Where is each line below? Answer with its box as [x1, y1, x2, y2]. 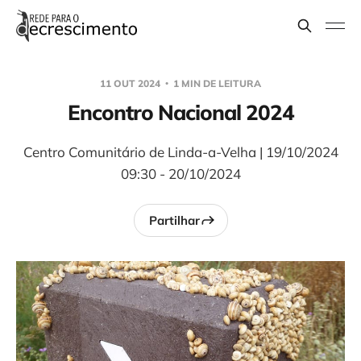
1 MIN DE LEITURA [171, 77, 261, 89]
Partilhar [148, 212, 200, 228]
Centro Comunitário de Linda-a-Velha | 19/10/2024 [23, 143, 338, 160]
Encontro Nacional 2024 [67, 99, 294, 126]
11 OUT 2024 [100, 77, 163, 89]
